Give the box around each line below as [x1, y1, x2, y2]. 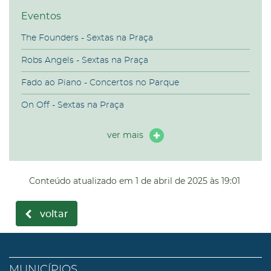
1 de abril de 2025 [135, 175, 207, 186]
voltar [40, 209, 68, 219]
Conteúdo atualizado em [28, 175, 133, 186]
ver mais [107, 129, 143, 141]
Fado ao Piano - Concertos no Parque [21, 78, 179, 87]
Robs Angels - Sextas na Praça [21, 56, 148, 65]
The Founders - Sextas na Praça [21, 33, 153, 42]
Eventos [21, 10, 61, 22]
